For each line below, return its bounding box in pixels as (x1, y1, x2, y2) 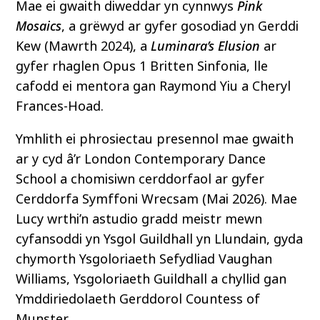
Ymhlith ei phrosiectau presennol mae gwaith (16, 130, 294, 149)
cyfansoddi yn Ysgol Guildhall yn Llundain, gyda (16, 230, 304, 249)
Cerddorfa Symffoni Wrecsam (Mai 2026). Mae (16, 190, 298, 209)
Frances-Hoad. (16, 97, 104, 116)
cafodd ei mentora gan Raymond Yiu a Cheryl (16, 77, 291, 96)
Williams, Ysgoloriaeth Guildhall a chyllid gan (16, 270, 287, 289)
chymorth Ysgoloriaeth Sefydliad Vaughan (16, 250, 273, 269)
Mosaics (16, 17, 62, 36)
